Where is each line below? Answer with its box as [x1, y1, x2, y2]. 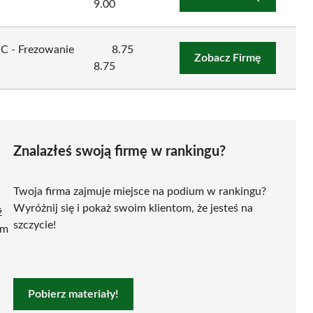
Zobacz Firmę [194, 52, 261, 64]
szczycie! [13, 219, 56, 231]
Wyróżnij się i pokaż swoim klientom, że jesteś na [13, 202, 253, 214]
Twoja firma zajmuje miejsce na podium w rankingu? [13, 185, 266, 197]
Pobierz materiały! [28, 288, 119, 300]
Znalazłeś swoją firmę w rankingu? [13, 144, 226, 159]
